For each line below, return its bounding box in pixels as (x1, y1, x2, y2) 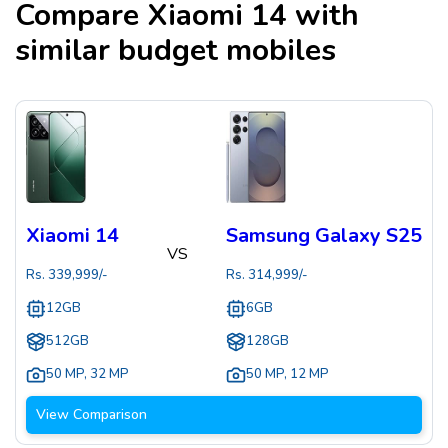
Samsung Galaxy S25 (226, 222, 422, 250)
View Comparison (36, 405, 147, 425)
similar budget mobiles (15, 30, 336, 72)
